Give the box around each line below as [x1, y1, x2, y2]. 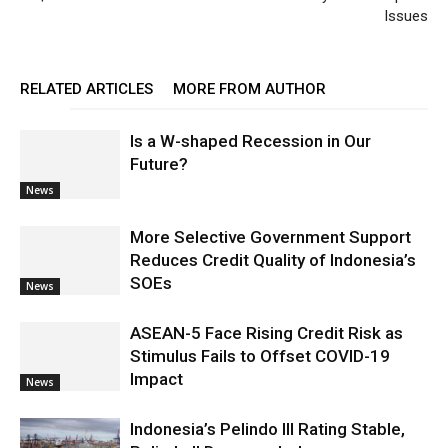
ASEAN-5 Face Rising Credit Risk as [130, 323, 403, 343]
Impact [130, 369, 183, 389]
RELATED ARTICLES [20, 80, 153, 98]
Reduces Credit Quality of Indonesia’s [130, 250, 416, 270]
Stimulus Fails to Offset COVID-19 [130, 346, 390, 366]
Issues [384, 7, 428, 25]
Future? [130, 154, 188, 174]
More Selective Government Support [130, 227, 411, 247]
